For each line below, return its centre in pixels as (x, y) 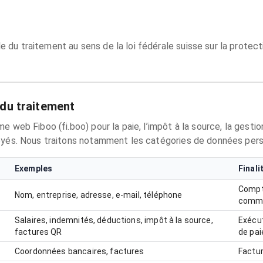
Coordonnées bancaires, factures (80, 251)
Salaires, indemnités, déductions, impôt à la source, (114, 220)
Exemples (34, 168)
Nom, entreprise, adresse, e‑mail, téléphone (99, 195)
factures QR (38, 232)
